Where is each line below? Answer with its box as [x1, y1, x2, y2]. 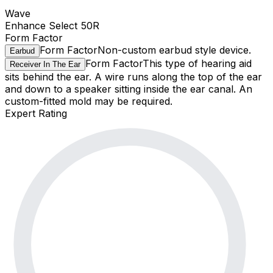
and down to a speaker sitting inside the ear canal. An [5, 83, 252, 96]
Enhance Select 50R [5, 19, 99, 32]
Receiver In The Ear [10, 60, 80, 69]
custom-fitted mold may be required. [5, 95, 172, 108]
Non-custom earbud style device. [97, 44, 251, 57]
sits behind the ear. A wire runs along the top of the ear [5, 71, 262, 83]
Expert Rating [5, 107, 67, 120]
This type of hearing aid [143, 57, 252, 70]
